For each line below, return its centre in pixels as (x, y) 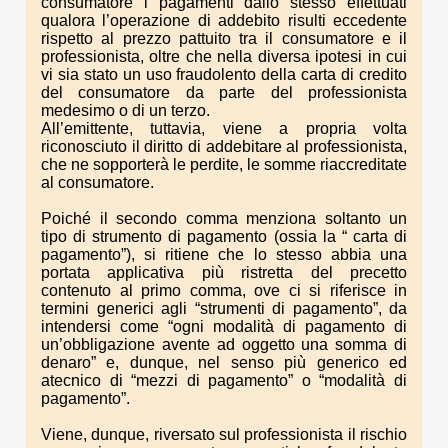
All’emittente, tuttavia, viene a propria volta (224, 128)
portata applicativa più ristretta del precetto (224, 272)
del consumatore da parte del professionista (224, 92)
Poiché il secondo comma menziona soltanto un (224, 218)
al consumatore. (97, 182)
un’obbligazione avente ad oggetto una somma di (224, 344)
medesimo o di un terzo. (125, 110)
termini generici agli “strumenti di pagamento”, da (224, 308)
